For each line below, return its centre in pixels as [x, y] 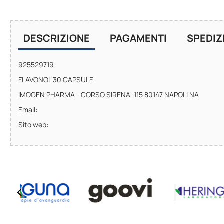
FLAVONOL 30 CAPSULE [56, 79]
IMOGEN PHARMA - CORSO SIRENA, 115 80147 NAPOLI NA [109, 94]
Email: [28, 109]
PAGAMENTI [138, 38]
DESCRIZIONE [57, 38]
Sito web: [33, 124]
